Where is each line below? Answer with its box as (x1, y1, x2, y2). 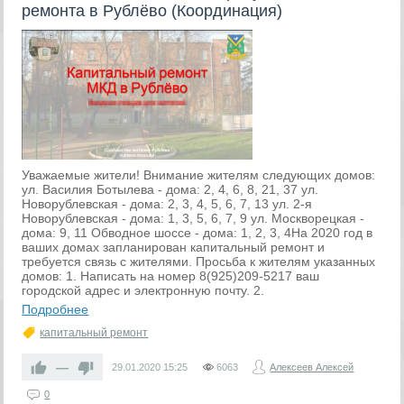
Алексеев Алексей (270, 362, 354, 372)
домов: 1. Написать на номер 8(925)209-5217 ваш (22, 269, 320, 283)
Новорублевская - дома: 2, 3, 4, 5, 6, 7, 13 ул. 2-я (22, 197, 313, 211)
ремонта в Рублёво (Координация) (22, 2, 283, 20)
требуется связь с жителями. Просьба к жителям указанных (22, 254, 376, 269)
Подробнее (22, 302, 89, 317)
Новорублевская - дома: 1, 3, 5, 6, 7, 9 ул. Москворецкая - (22, 211, 365, 225)
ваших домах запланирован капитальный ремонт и (22, 240, 326, 254)
